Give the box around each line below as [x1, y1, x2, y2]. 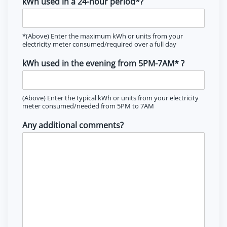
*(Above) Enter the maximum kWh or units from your [22, 31, 183, 41]
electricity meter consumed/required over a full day [22, 40, 176, 49]
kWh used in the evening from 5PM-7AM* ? [22, 58, 184, 69]
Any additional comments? [22, 120, 124, 131]
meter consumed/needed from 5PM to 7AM [22, 101, 154, 111]
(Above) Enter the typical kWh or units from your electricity [22, 93, 199, 103]
